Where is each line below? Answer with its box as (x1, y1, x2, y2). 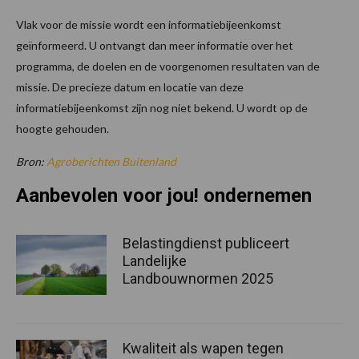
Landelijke (123, 252, 187, 269)
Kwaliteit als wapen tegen (123, 340, 284, 357)
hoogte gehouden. (16, 121, 109, 135)
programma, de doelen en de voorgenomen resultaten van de (16, 58, 320, 73)
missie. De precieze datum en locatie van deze (16, 79, 244, 94)
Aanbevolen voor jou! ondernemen (16, 184, 312, 207)
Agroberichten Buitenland (46, 154, 176, 168)
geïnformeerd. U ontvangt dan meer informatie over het (16, 38, 293, 52)
